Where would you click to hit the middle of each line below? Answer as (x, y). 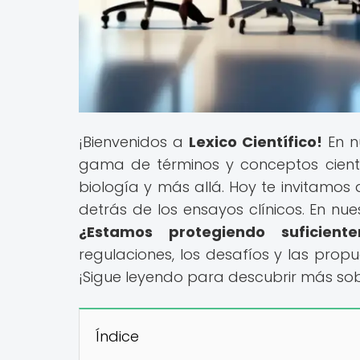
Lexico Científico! (255, 141)
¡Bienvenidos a (134, 141)
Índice (117, 336)
